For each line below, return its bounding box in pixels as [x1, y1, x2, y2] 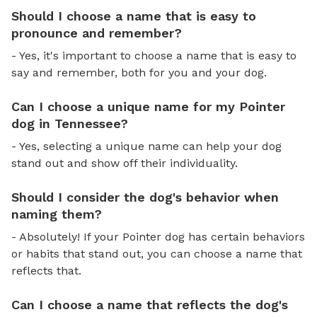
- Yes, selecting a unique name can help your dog [11, 139, 282, 153]
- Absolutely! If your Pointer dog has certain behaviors [11, 229, 305, 243]
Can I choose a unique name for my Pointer [11, 98, 285, 114]
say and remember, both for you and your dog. [11, 65, 267, 79]
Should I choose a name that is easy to [11, 8, 256, 23]
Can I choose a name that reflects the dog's [11, 296, 288, 312]
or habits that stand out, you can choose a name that [11, 246, 302, 260]
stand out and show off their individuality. [11, 156, 238, 170]
